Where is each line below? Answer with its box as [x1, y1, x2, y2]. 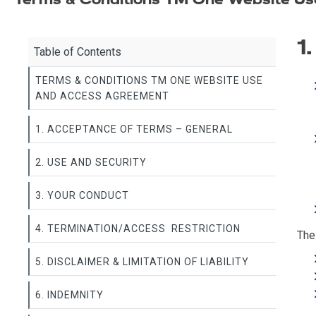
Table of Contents [34, 45, 121, 59]
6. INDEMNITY [35, 289, 104, 300]
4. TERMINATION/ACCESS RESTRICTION [35, 223, 241, 234]
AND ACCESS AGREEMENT [35, 90, 169, 102]
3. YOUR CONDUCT [35, 190, 129, 201]
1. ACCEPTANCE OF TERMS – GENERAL [35, 123, 233, 135]
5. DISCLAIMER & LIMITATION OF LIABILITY [35, 256, 249, 267]
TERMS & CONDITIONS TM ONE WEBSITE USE [35, 75, 263, 86]
